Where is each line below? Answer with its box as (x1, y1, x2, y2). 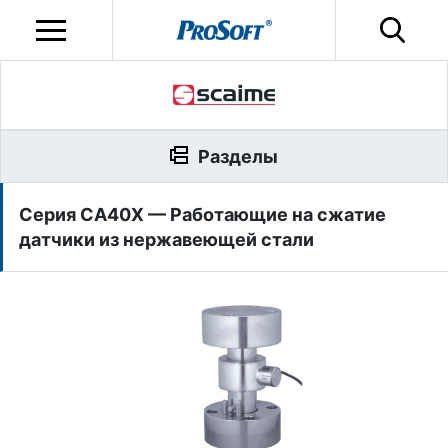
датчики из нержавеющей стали (19, 229, 314, 250)
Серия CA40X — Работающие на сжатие (19, 204, 386, 225)
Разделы (198, 146, 278, 167)
